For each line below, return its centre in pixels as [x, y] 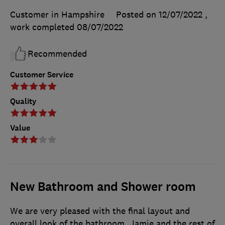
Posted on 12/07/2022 [159, 15]
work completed [43, 27]
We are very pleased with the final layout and [100, 211]
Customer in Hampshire [57, 15]
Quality [23, 101]
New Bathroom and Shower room [103, 187]
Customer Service [42, 75]
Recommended [57, 54]
